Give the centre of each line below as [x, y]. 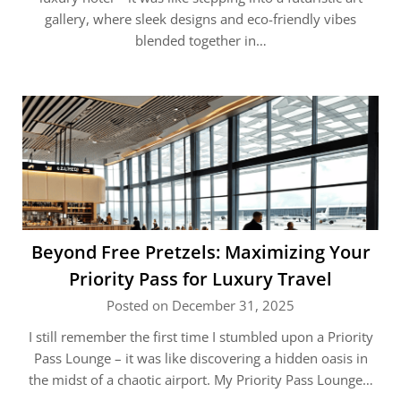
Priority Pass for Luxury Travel [200, 279]
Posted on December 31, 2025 [200, 305]
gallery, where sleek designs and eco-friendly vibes [200, 19]
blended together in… [200, 40]
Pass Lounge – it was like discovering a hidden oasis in [200, 358]
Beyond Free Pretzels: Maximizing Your [200, 252]
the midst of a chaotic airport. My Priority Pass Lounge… [200, 380]
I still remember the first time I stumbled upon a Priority [200, 337]
